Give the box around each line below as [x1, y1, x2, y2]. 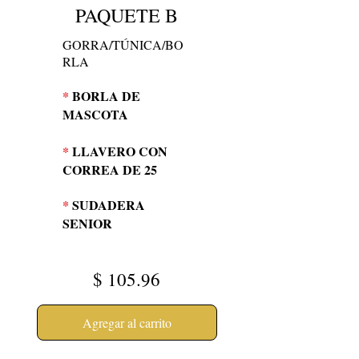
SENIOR [63, 214, 112, 232]
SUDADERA [69, 196, 145, 214]
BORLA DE [69, 87, 140, 105]
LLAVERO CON [69, 142, 167, 160]
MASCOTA [63, 105, 128, 123]
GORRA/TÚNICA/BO [63, 36, 184, 53]
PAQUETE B [75, 2, 178, 28]
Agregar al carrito [83, 313, 171, 331]
